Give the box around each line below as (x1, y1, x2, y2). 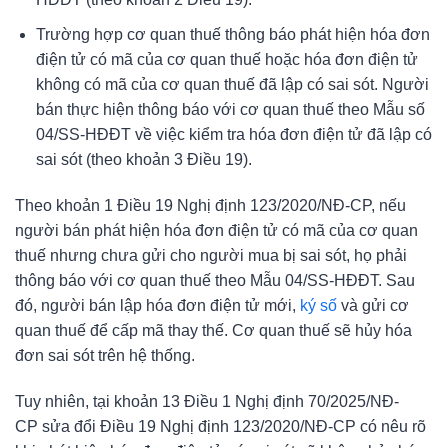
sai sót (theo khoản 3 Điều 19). (35, 151, 252, 169)
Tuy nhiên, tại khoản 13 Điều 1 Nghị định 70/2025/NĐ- (15, 392, 399, 410)
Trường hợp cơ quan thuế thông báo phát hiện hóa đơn (35, 26, 430, 44)
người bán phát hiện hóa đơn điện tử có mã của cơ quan (15, 221, 418, 239)
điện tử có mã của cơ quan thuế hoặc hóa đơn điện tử (35, 51, 418, 69)
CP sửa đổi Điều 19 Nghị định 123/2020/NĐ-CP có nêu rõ (15, 417, 426, 435)
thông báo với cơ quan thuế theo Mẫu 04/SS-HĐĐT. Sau (15, 271, 415, 289)
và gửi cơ (337, 296, 409, 314)
